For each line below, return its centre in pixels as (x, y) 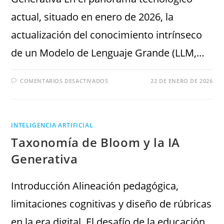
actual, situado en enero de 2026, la (92, 17)
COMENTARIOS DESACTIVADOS (64, 81)
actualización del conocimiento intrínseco (107, 35)
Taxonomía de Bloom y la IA (96, 142)
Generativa (44, 159)
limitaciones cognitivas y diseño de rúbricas (111, 204)
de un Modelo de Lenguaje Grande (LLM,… (108, 53)
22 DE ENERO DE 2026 (182, 81)
